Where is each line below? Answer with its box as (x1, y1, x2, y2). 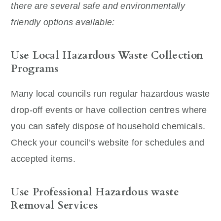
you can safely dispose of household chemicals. (11, 121, 206, 131)
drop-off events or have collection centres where (11, 105, 207, 115)
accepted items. (11, 153, 75, 164)
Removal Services (11, 198, 98, 213)
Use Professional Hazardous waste (11, 184, 179, 199)
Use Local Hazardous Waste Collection (11, 48, 204, 63)
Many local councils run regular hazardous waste (11, 88, 210, 99)
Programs (11, 61, 59, 76)
